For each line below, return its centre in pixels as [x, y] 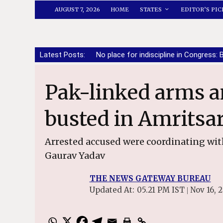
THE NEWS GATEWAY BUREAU [150, 178]
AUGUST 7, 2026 [77, 9]
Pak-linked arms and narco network [51, 93]
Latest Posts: [62, 55]
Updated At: [112, 190]
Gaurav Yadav [75, 156]
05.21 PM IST [162, 190]
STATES [151, 9]
